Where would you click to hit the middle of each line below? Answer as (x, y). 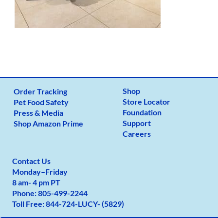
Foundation (142, 112)
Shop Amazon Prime (49, 123)
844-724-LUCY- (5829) (85, 204)
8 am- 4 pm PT (36, 182)
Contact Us (32, 161)
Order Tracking (41, 91)
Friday (57, 172)
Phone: (25, 193)
